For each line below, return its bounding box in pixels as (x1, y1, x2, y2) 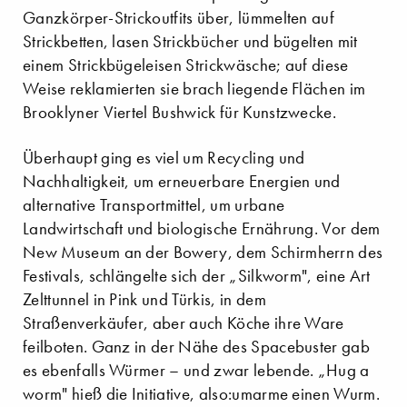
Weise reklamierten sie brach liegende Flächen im (23, 77, 366, 99)
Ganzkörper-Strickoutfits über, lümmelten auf (23, 6, 335, 28)
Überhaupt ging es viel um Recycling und (23, 146, 305, 168)
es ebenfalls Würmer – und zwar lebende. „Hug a (23, 359, 370, 381)
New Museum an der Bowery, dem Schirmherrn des (23, 241, 383, 263)
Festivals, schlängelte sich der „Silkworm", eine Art (23, 264, 371, 286)
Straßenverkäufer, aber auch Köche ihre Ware (23, 312, 344, 333)
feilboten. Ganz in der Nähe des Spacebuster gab (23, 335, 371, 357)
